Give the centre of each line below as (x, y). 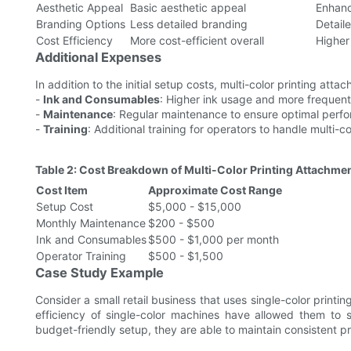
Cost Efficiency (74, 41)
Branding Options (81, 24)
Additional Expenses (98, 58)
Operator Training (81, 256)
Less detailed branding (189, 24)
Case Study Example (100, 273)
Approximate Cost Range (215, 190)
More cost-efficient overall (197, 41)
